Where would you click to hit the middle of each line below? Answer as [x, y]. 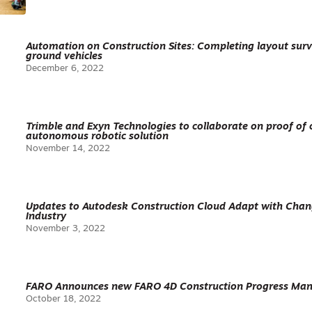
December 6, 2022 [65, 69]
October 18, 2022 [64, 299]
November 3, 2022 [66, 229]
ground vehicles [64, 57]
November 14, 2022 [68, 149]
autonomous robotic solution [97, 137]
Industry [46, 217]
